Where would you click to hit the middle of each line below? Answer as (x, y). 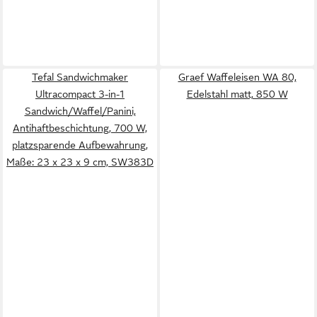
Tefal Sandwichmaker (80, 77)
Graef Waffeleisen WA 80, (237, 77)
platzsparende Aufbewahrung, (80, 145)
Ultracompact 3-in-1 (80, 94)
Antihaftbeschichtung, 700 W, (80, 128)
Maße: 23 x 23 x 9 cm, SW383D (80, 162)
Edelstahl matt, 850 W (237, 94)
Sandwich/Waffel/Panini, (80, 111)
